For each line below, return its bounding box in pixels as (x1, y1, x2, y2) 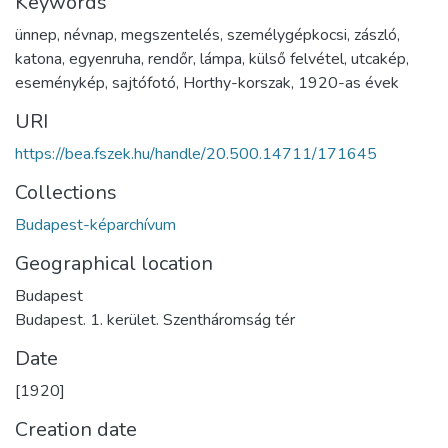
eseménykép (15, 71, 105, 94)
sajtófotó (112, 71, 176, 94)
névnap (64, 23, 114, 46)
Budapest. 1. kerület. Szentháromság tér (15, 308, 295, 331)
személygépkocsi (227, 23, 347, 46)
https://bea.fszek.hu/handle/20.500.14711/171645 (15, 142, 377, 165)
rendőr (148, 47, 193, 70)
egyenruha (69, 47, 141, 70)
